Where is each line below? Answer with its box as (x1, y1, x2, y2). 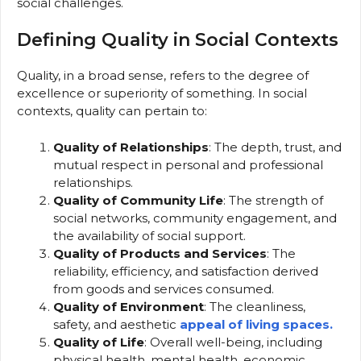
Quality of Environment (53, 298, 204, 314)
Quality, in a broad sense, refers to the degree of (17, 68, 309, 84)
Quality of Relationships (53, 139, 209, 155)
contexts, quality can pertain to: (17, 103, 207, 119)
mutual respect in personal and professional (53, 156, 323, 172)
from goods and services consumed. (53, 280, 274, 297)
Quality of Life (53, 334, 144, 350)
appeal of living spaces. (180, 316, 333, 332)
